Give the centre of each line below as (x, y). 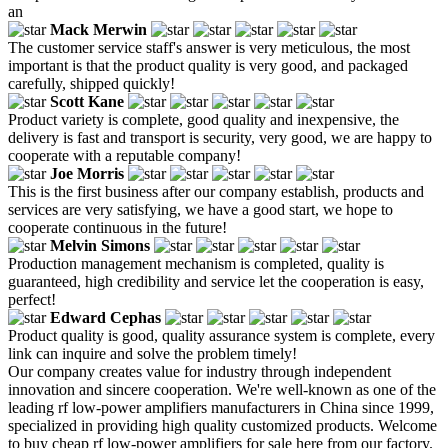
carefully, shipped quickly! (91, 83)
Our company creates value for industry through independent (199, 371)
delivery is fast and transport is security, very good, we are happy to (220, 137)
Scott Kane (87, 101)
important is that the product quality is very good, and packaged (208, 65)
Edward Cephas (105, 317)
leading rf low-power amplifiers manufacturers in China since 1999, (221, 407)
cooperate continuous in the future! (117, 227)
